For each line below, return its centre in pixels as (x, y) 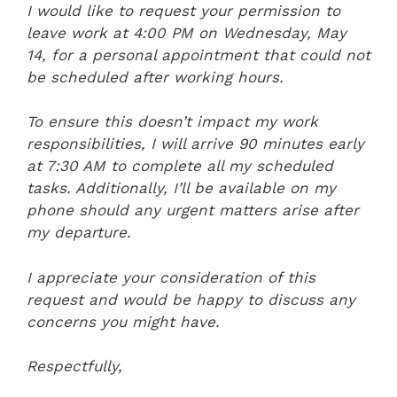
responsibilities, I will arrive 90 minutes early (195, 144)
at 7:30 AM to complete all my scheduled (180, 166)
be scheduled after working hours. (155, 77)
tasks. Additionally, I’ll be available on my (181, 188)
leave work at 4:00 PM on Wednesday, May (187, 32)
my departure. (79, 232)
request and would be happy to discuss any (191, 299)
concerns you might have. (123, 321)
